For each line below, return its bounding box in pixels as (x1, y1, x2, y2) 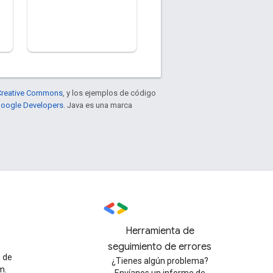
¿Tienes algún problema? (111, 256, 208, 266)
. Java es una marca (63, 101, 132, 110)
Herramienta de (125, 225, 194, 237)
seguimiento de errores (108, 241, 211, 253)
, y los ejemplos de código (63, 88, 156, 97)
